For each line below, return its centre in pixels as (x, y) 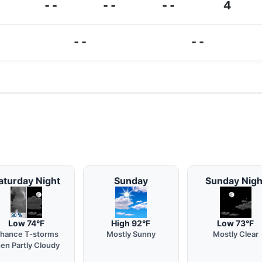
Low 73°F (236, 223)
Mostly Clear (235, 234)
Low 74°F (27, 223)
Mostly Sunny (131, 234)
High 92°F (131, 223)
